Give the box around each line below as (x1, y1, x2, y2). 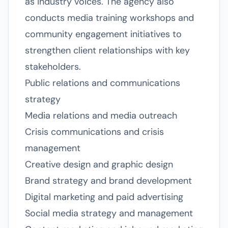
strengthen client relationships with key (25, 44, 190, 56)
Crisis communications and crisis (25, 126, 164, 138)
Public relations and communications (25, 77, 180, 89)
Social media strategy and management (25, 207, 193, 219)
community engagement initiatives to (25, 28, 182, 40)
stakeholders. (25, 61, 81, 73)
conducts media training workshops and (25, 12, 194, 24)
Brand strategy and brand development (25, 175, 192, 187)
